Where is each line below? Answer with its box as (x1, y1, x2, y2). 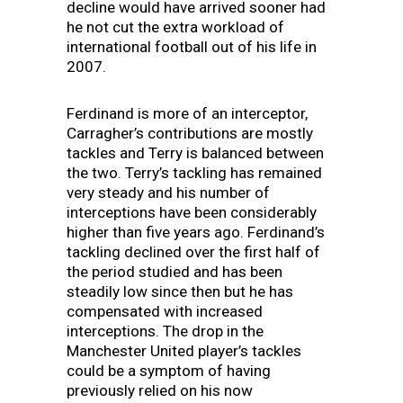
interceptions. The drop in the (67, 321, 264, 340)
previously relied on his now (67, 381, 253, 399)
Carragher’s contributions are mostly (67, 123, 313, 142)
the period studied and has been (67, 262, 282, 281)
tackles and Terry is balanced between (67, 143, 324, 162)
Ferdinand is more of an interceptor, (67, 103, 308, 122)
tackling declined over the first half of (67, 242, 320, 261)
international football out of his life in (67, 37, 317, 56)
